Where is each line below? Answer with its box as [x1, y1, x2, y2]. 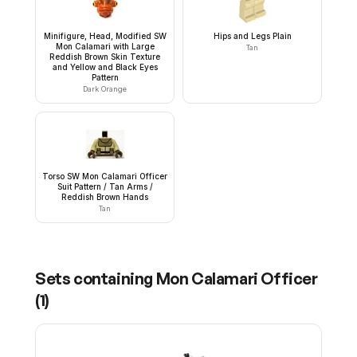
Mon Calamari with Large [55, 41, 155, 52]
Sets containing [35, 269, 156, 289]
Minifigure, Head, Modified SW [43, 31, 167, 41]
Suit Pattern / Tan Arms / [57, 182, 153, 192]
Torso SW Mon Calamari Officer [42, 171, 167, 182]
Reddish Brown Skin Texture [49, 52, 160, 62]
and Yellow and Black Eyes [52, 62, 158, 73]
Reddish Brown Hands [61, 192, 148, 202]
